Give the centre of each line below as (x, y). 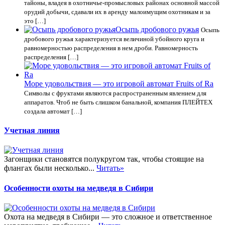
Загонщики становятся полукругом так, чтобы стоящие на (104, 159)
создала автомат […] (53, 111)
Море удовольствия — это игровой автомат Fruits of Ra (119, 83)
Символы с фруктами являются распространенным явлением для (115, 93)
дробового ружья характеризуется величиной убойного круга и (114, 39)
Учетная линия (32, 131)
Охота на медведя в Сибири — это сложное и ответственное (108, 216)
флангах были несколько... (50, 168)
